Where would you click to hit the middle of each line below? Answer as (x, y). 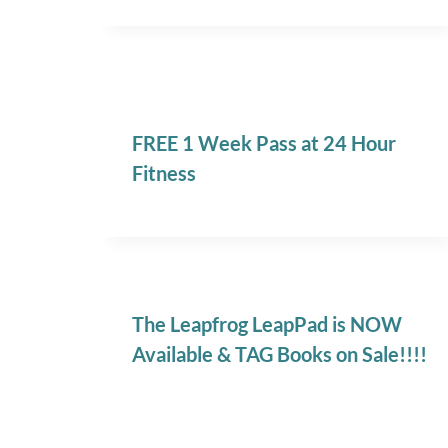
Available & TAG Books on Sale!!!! (279, 354)
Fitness (164, 173)
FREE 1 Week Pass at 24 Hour (264, 143)
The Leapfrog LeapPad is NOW (267, 324)
